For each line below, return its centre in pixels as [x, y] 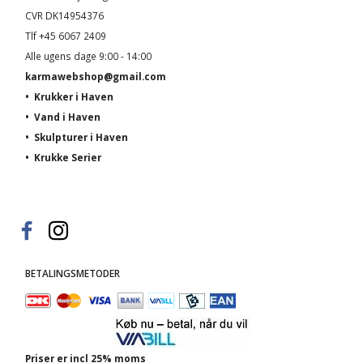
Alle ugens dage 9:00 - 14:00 [88, 56]
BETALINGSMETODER [73, 273]
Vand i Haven [67, 117]
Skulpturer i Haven [81, 137]
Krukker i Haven [74, 97]
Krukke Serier [68, 158]
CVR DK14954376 [64, 16]
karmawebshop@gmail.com [96, 77]
